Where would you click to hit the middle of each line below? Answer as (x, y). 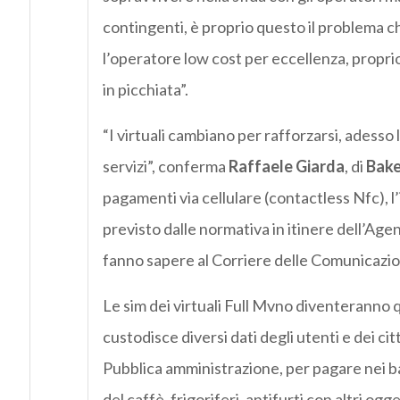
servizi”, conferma (165, 167)
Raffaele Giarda (286, 167)
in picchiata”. (145, 90)
